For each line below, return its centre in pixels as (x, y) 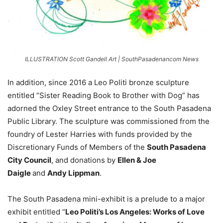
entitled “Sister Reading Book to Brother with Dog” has (104, 95)
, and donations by (84, 160)
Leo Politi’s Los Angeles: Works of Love (135, 212)
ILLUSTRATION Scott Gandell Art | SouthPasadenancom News (111, 59)
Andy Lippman (73, 173)
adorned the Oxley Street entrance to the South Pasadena (109, 108)
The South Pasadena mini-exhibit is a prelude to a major (106, 199)
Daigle (20, 173)
